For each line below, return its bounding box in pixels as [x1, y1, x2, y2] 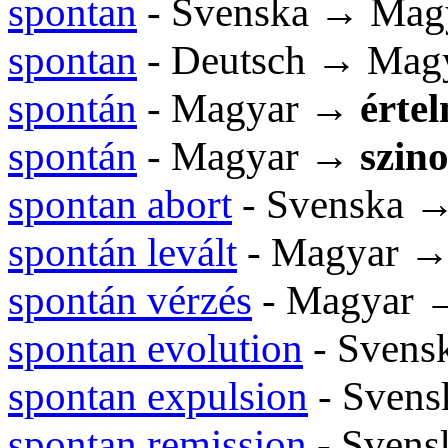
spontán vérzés [8, 277, 252, 323]
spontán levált [8, 229, 237, 275]
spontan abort [8, 181, 232, 227]
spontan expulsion [8, 373, 308, 419]
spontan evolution [8, 325, 303, 371]
